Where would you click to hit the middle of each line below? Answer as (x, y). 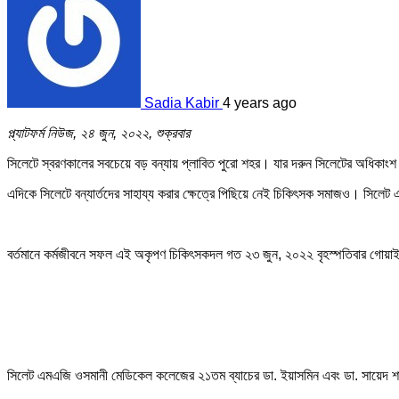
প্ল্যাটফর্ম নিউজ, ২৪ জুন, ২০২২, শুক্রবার (98, 133)
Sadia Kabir (182, 102)
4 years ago (260, 102)
